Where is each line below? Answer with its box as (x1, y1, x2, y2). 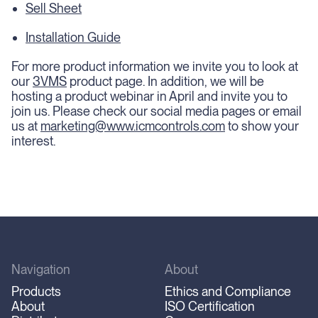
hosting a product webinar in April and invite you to (11, 89, 287, 104)
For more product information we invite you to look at (11, 59, 298, 74)
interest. (11, 133, 55, 148)
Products (11, 284, 61, 299)
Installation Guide (26, 30, 121, 45)
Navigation (11, 262, 70, 277)
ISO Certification (165, 299, 255, 314)
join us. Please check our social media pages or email (11, 104, 302, 119)
